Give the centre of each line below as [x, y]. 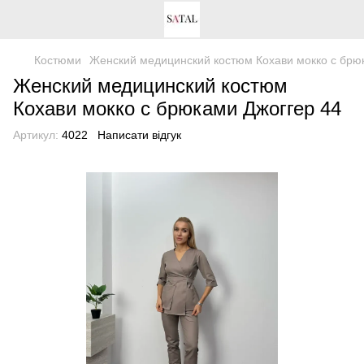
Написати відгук [139, 135]
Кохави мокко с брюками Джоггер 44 [177, 108]
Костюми [58, 60]
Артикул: [36, 135]
